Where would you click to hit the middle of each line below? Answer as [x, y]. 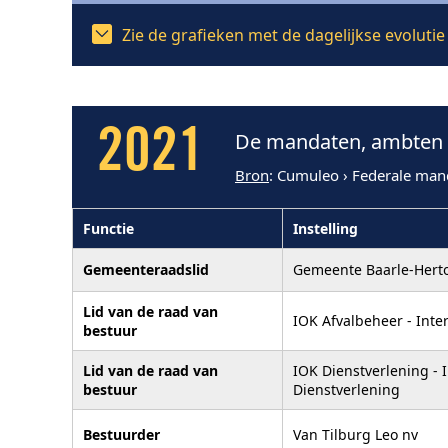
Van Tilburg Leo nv [355, 434]
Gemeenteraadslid [146, 269]
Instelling [325, 228]
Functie [108, 228]
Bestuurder [121, 434]
